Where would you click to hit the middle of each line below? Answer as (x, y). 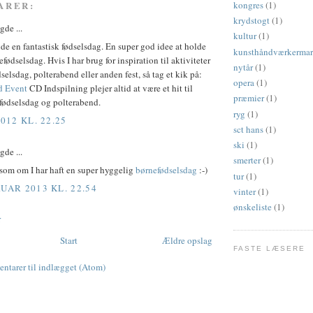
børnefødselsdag (166, 170)
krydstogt (252, 21)
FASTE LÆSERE (270, 249)
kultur (245, 36)
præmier (249, 98)
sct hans (248, 129)
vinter (245, 191)
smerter (247, 160)
